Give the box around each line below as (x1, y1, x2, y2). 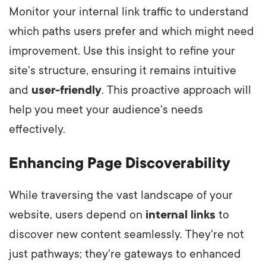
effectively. (9, 123, 65, 137)
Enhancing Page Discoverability (9, 155, 230, 172)
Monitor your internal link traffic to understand (9, 5, 249, 19)
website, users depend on (9, 208, 145, 222)
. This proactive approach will (102, 84, 251, 97)
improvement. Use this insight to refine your (9, 45, 235, 58)
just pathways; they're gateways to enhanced (9, 248, 241, 261)
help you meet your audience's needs (9, 103, 203, 117)
